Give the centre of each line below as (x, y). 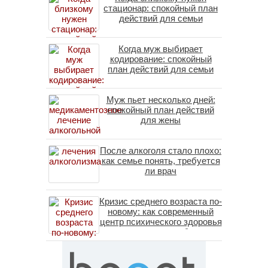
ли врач (161, 170)
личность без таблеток (161, 242)
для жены (161, 120)
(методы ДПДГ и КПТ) (161, 252)
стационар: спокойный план (161, 8)
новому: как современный (161, 211)
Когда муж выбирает (161, 48)
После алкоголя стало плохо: (161, 150)
